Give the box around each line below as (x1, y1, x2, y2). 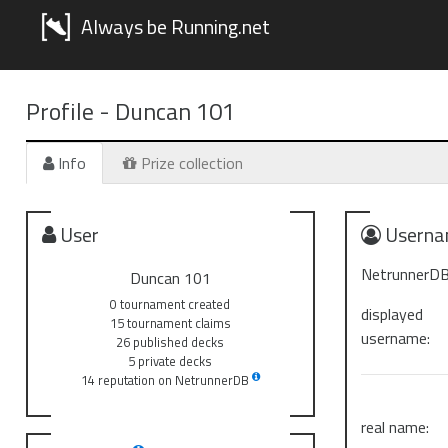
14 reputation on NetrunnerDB (80, 370, 252, 390)
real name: (361, 415, 430, 439)
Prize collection (136, 151, 243, 175)
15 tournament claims (109, 313, 231, 333)
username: (361, 326, 431, 350)
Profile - (25, 93, 115, 129)
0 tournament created (110, 294, 231, 314)
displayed (361, 302, 424, 326)
